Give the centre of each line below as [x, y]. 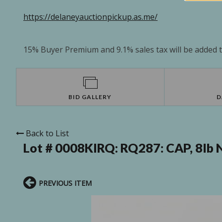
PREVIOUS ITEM [65, 183]
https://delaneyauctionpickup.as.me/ [90, 17]
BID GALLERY [90, 97]
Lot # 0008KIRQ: [72, 148]
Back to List [47, 134]
